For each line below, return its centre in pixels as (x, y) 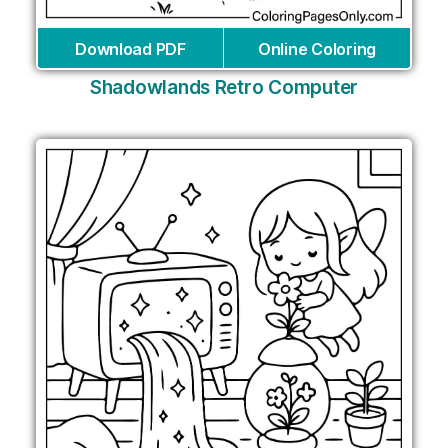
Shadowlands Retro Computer (224, 88)
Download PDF (130, 49)
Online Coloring (317, 49)
